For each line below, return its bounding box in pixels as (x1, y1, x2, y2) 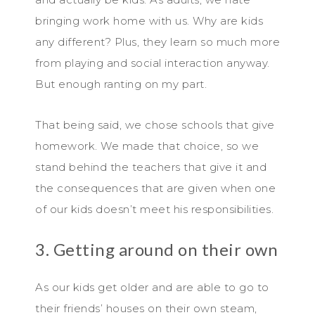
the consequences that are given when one (35, 181, 276, 195)
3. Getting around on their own (35, 238, 278, 259)
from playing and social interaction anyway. (35, 56, 270, 70)
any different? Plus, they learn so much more (35, 34, 280, 49)
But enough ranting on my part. (35, 77, 207, 91)
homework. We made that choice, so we (35, 139, 259, 153)
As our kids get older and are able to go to (35, 280, 269, 294)
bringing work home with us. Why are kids (35, 13, 263, 27)
